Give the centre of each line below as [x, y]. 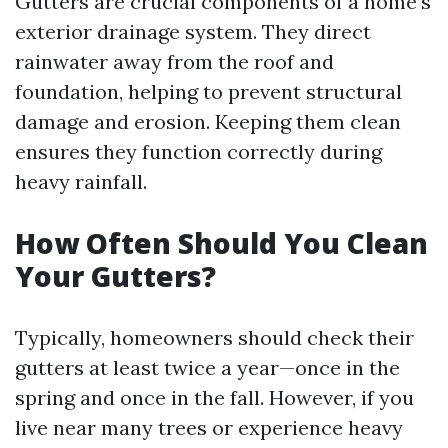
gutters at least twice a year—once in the [207, 367]
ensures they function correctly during [198, 151]
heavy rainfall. [81, 181]
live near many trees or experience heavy [209, 427]
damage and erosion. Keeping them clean [208, 121]
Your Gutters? [115, 276]
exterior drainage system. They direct [193, 31]
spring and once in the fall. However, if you [214, 397]
